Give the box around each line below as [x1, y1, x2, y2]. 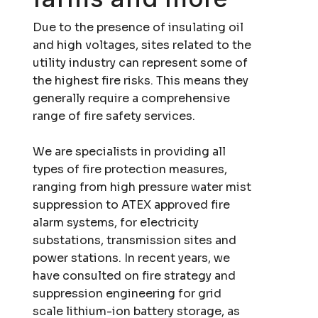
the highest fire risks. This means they [33, 72, 249, 88]
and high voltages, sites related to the [33, 37, 252, 53]
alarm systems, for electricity [33, 214, 199, 230]
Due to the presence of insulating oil [33, 19, 244, 35]
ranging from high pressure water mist [33, 179, 252, 194]
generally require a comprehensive [33, 90, 231, 106]
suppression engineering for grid [33, 285, 222, 301]
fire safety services [84, 108, 193, 124]
